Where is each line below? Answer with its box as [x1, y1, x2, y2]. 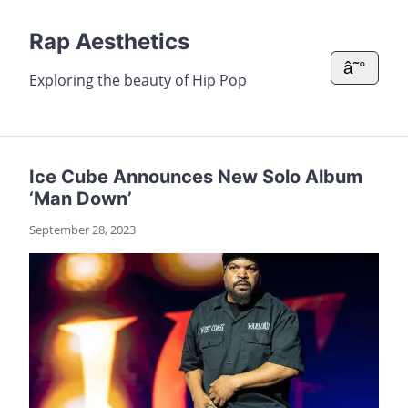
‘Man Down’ [29, 188, 132, 209]
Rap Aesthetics [29, 28, 189, 55]
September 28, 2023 [29, 221, 136, 238]
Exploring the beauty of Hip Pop [29, 70, 247, 90]
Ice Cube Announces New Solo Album [29, 166, 362, 188]
